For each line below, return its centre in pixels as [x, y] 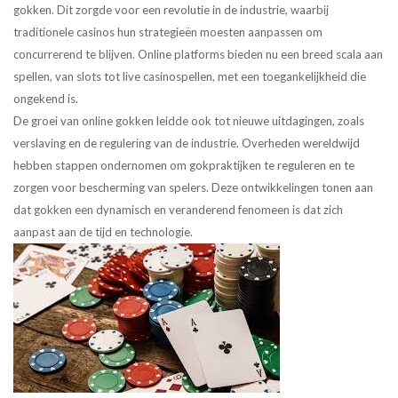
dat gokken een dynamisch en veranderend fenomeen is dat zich [178, 210]
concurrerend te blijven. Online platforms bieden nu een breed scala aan [198, 55]
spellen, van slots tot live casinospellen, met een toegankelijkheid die [190, 77]
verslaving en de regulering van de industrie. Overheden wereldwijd [187, 143]
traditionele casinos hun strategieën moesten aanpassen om [168, 32]
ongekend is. [46, 99]
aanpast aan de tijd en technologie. [103, 232]
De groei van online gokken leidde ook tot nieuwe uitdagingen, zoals [189, 121]
